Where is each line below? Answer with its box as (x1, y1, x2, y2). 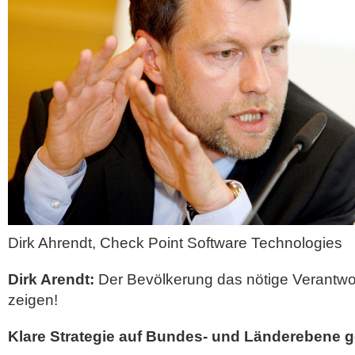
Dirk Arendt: (8, 271, 94, 288)
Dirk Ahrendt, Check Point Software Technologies (8, 235, 342, 251)
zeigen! (8, 292, 58, 308)
